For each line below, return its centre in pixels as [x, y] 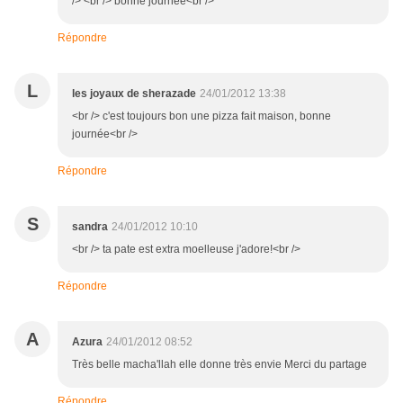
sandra [90, 226]
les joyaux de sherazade [134, 93]
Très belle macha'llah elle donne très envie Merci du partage [219, 364]
